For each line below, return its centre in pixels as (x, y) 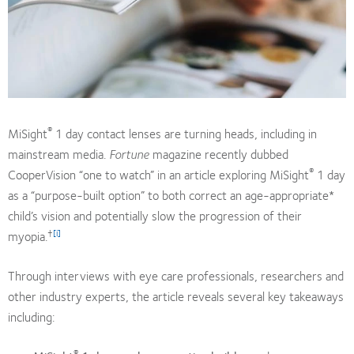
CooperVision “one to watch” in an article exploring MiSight (158, 174)
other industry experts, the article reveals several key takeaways (176, 296)
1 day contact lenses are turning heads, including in (185, 133)
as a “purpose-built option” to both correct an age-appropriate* (171, 194)
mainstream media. (58, 153)
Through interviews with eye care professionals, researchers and (176, 275)
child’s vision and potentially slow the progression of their (155, 215)
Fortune (129, 153)
